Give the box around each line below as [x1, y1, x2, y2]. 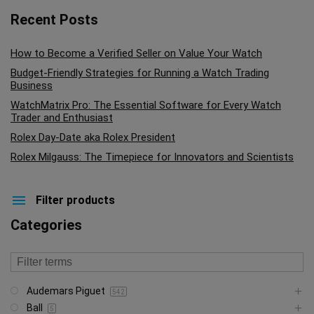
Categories [11, 217, 82, 233]
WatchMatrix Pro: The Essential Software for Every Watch [11, 99, 281, 111]
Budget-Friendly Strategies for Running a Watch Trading [11, 67, 269, 79]
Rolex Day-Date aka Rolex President [11, 131, 175, 144]
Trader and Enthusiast [11, 111, 113, 124]
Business [11, 79, 53, 92]
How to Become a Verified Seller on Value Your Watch [11, 47, 262, 60]
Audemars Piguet [27, 285, 107, 296]
